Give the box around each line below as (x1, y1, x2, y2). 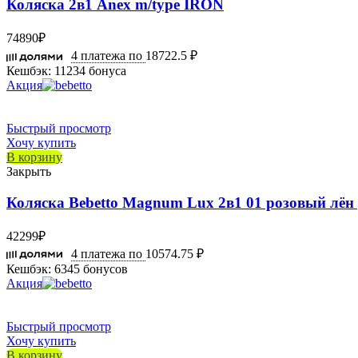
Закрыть (6, 165, 51, 179)
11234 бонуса (51, 64, 126, 78)
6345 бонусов (51, 261, 128, 276)
